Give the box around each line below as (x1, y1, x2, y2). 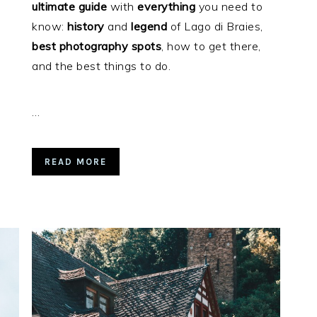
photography (59, 38, 129, 53)
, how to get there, (161, 38, 261, 53)
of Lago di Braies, (167, 18, 263, 33)
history (67, 18, 105, 33)
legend (131, 18, 168, 33)
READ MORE (45, 156, 108, 167)
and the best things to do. (32, 58, 171, 73)
